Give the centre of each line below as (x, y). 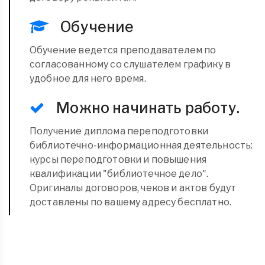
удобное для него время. (88, 78)
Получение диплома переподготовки (119, 131)
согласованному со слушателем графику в (130, 64)
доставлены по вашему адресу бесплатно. (131, 202)
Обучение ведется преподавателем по (123, 50)
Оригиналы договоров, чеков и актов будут (133, 188)
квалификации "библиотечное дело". (119, 173)
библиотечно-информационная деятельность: (141, 145)
